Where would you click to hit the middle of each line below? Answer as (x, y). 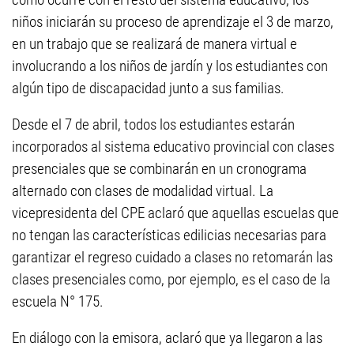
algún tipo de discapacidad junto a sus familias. (148, 88)
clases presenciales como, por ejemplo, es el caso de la (171, 280)
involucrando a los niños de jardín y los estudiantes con (170, 66)
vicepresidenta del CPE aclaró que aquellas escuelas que (175, 213)
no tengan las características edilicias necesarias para (169, 235)
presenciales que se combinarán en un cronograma (159, 169)
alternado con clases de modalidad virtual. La (143, 191)
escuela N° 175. (58, 302)
